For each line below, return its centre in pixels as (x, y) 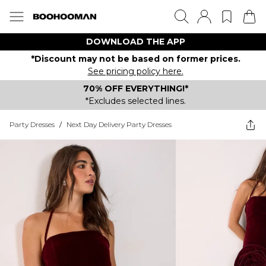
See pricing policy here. (135, 71)
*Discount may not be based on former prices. (135, 59)
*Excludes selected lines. (135, 101)
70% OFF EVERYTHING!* (135, 88)
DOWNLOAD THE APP (135, 42)
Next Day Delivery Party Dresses (119, 124)
